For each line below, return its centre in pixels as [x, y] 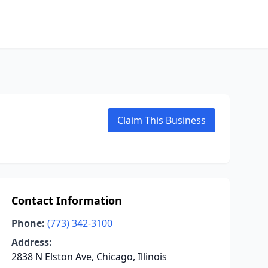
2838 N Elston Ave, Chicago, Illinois [89, 257]
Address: [31, 242]
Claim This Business [162, 120]
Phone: [28, 223]
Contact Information [66, 200]
